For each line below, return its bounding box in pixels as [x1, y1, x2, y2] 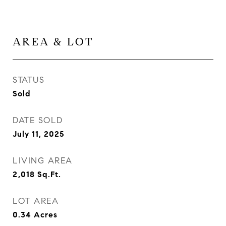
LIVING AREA [13, 155, 73, 166]
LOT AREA [13, 196, 59, 206]
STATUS [13, 75, 44, 85]
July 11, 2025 [13, 129, 65, 139]
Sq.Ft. [37, 169, 61, 179]
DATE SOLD [13, 115, 63, 126]
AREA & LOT [13, 35, 94, 48]
